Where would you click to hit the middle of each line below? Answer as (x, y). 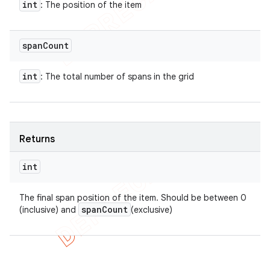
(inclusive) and (49, 210)
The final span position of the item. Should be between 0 (133, 198)
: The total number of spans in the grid (117, 77)
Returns (37, 139)
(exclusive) (152, 210)
